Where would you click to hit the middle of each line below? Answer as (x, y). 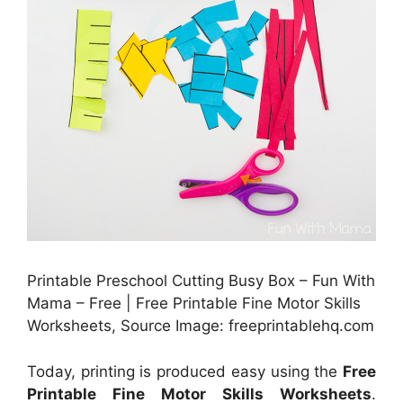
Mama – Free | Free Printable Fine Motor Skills (194, 304)
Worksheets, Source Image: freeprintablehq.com (201, 326)
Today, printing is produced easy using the (185, 371)
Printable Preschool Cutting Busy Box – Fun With (201, 281)
